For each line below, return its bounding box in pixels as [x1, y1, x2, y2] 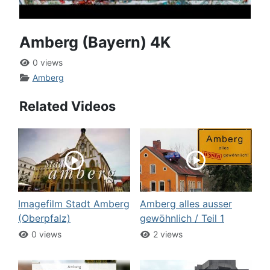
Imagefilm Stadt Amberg [18, 197, 130, 210]
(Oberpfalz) [18, 212, 71, 224]
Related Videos [19, 98, 116, 115]
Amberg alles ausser [140, 197, 232, 210]
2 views [150, 228, 183, 239]
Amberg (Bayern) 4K [19, 33, 171, 52]
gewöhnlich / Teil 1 [140, 212, 224, 224]
